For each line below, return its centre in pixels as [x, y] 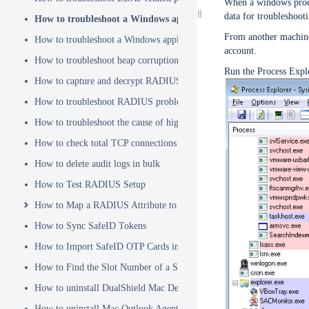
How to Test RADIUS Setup [90, 185]
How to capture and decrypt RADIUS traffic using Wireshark [154, 81]
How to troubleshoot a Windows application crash [131, 40]
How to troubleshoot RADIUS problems [113, 102]
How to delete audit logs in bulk [97, 164]
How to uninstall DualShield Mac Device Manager [133, 288]
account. [240, 50]
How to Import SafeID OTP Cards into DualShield [134, 247]
